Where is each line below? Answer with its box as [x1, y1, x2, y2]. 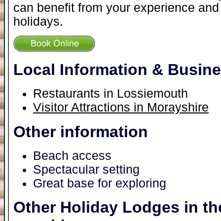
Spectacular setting [33, 162, 140, 176]
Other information [13, 122, 148, 141]
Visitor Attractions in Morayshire [33, 101, 209, 114]
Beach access [33, 148, 111, 162]
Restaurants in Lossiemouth [33, 87, 188, 101]
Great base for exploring [33, 176, 166, 190]
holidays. [13, 15, 63, 29]
